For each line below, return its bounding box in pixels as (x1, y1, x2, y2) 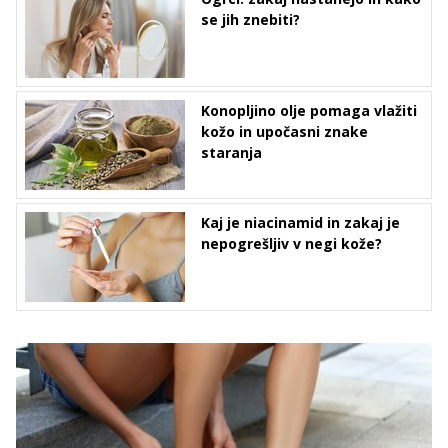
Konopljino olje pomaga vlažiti (201, 101, 417, 121)
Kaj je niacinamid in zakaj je (201, 213, 400, 233)
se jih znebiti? (201, 10, 300, 30)
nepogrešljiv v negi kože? (201, 234, 382, 254)
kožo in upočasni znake (201, 122, 368, 142)
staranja (201, 143, 262, 163)
